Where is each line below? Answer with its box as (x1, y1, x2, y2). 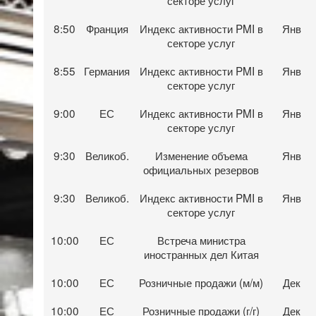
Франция (85, 20, 128, 36)
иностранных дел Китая (143, 245, 259, 262)
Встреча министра (157, 231, 245, 248)
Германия (84, 62, 130, 78)
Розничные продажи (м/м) (139, 274, 263, 290)
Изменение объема (154, 147, 248, 163)
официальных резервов (143, 161, 259, 177)
